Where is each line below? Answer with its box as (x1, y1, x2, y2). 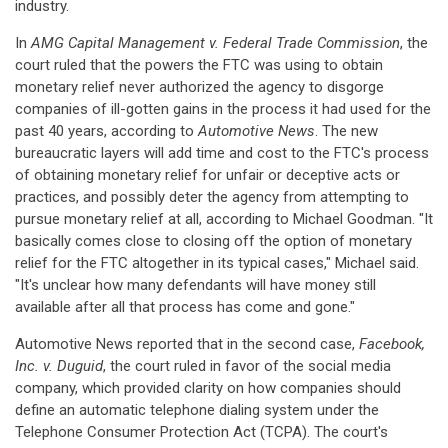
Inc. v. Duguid (15, 357, 103, 375)
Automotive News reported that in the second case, (15, 335, 359, 353)
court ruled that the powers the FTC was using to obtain (15, 56, 383, 74)
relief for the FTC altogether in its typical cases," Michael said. (15, 254, 419, 272)
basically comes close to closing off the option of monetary (15, 232, 412, 250)
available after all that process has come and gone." (15, 298, 355, 316)
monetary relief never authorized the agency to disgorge (15, 78, 384, 96)
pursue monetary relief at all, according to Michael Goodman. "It (15, 210, 433, 228)
